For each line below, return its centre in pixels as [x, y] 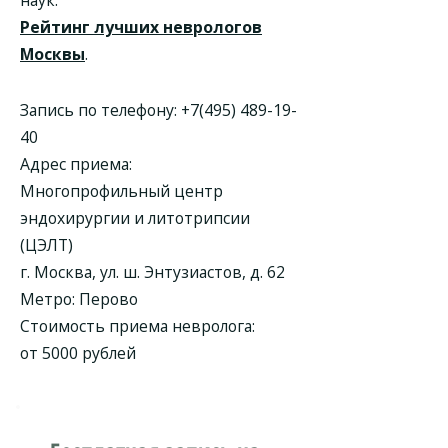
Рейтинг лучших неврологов [141, 27]
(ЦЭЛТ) [46, 245]
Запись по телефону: [100, 110]
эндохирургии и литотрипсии [135, 218]
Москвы [52, 54]
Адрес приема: [76, 164]
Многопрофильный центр [121, 191]
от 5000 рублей [78, 353]
